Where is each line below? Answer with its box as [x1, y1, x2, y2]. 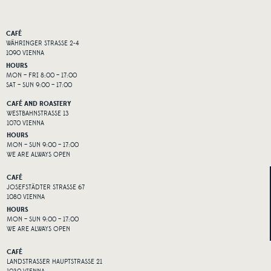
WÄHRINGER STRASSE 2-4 [6, 39, 79, 48]
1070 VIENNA [7, 119, 44, 128]
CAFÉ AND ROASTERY [7, 99, 71, 109]
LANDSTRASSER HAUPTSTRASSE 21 [7, 257, 102, 266]
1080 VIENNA [7, 193, 45, 202]
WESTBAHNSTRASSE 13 [7, 109, 69, 119]
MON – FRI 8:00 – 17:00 [6, 71, 77, 80]
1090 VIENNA [6, 49, 44, 58]
